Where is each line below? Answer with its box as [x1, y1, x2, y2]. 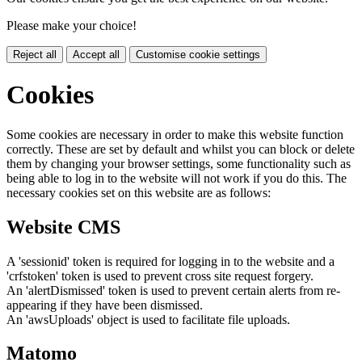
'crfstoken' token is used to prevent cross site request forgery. [6, 268, 314, 283]
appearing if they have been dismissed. [6, 297, 203, 312]
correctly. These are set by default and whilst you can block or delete [6, 141, 355, 156]
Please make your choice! [6, 18, 137, 32]
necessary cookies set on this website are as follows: [6, 185, 271, 200]
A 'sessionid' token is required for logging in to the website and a [6, 254, 335, 268]
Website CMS [6, 216, 120, 238]
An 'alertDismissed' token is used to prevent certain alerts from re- [6, 283, 340, 297]
